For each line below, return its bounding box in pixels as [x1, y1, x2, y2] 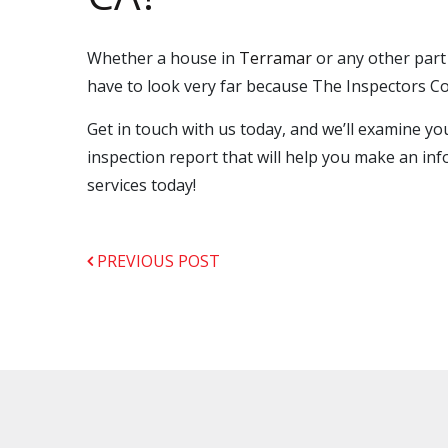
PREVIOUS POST [93, 250, 220, 272]
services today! [87, 174, 196, 196]
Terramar [239, 47, 316, 69]
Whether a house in [87, 47, 239, 69]
